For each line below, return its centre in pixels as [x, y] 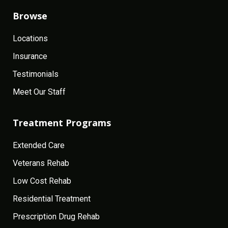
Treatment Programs [62, 123]
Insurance [30, 56]
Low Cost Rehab [42, 181]
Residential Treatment [52, 199]
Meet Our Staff [39, 92]
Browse [30, 16]
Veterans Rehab [41, 163]
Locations [30, 39]
